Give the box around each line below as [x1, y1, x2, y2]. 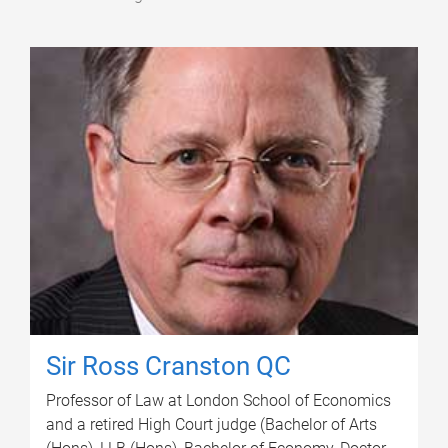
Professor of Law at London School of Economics [46, 390, 391, 410]
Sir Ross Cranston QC [46, 350, 291, 381]
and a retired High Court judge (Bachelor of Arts [46, 414, 377, 434]
